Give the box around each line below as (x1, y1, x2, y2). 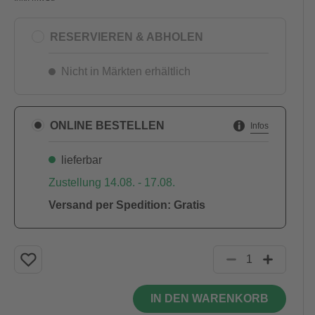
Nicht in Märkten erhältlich (60, 65, 191, 77)
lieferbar (60, 154, 102, 166)
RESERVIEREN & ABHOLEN (49, 30, 203, 43)
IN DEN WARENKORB (150, 292, 269, 304)
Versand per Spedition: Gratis (48, 199, 205, 211)
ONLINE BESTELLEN (49, 119, 165, 131)
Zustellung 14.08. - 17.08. (48, 176, 175, 188)
